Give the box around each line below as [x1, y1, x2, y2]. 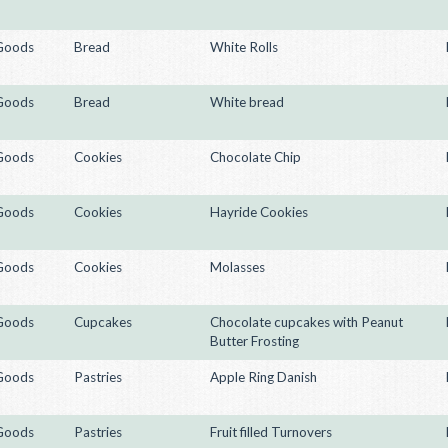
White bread [210, 94, 284, 110]
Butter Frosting [210, 333, 299, 349]
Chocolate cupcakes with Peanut [210, 314, 403, 330]
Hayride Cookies [210, 204, 308, 220]
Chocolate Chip [210, 149, 301, 165]
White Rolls [210, 39, 278, 55]
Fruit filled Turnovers [210, 424, 332, 440]
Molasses [210, 259, 265, 275]
